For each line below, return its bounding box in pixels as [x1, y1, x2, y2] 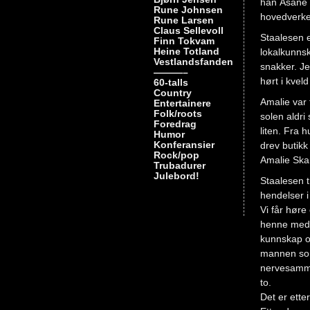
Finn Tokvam [154, 35, 215, 46]
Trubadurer [154, 160, 206, 171]
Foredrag [154, 118, 197, 129]
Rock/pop [154, 149, 199, 161]
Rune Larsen [154, 15, 214, 26]
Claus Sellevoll [154, 25, 224, 36]
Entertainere [154, 98, 211, 109]
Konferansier [154, 139, 215, 150]
